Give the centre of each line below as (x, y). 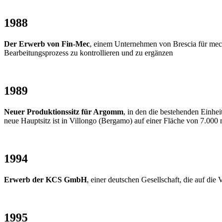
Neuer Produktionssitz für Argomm (64, 111)
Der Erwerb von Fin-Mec (47, 44)
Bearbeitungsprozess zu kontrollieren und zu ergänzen (88, 53)
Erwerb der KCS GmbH (45, 179)
